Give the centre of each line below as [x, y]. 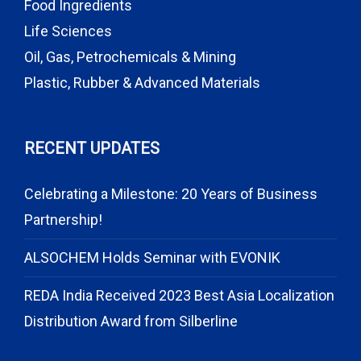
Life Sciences [68, 31]
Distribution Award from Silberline [131, 321]
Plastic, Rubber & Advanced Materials [142, 83]
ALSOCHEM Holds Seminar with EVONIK [152, 257]
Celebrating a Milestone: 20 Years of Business [171, 194]
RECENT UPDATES [92, 148]
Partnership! [63, 220]
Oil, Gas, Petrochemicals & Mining [130, 57]
